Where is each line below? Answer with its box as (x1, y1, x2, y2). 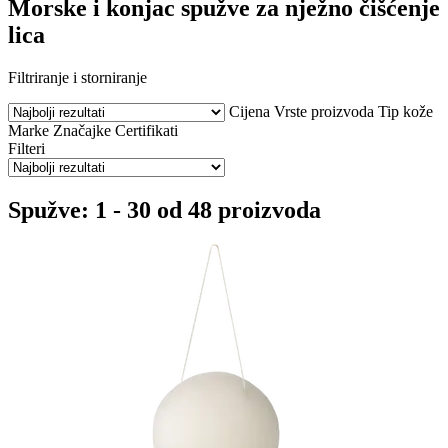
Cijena (229, 102, 270, 120)
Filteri (8, 139, 45, 157)
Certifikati (115, 121, 178, 139)
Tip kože (378, 102, 433, 120)
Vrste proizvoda (274, 102, 374, 120)
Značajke (53, 121, 111, 139)
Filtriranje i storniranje (8, 68, 147, 86)
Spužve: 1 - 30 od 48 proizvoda (8, 196, 321, 223)
